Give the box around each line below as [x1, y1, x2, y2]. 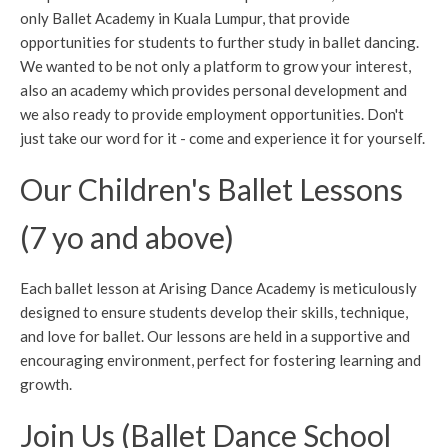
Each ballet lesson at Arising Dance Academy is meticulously [20, 278, 417, 297]
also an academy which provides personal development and [20, 80, 407, 99]
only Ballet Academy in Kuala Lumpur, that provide [20, 8, 350, 27]
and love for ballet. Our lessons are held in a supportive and [20, 326, 410, 345]
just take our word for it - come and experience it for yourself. [20, 128, 425, 147]
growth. [20, 374, 72, 393]
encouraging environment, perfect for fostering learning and [20, 350, 421, 369]
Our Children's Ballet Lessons [20, 170, 403, 207]
